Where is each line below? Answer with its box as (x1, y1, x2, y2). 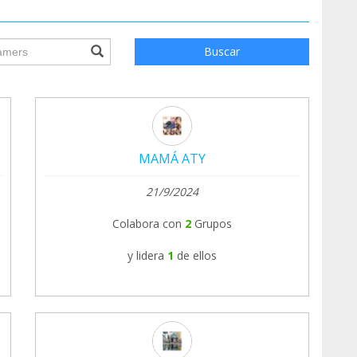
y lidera (127, 247, 164, 263)
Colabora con (112, 215, 182, 231)
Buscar (203, 43, 240, 59)
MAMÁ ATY (139, 149, 206, 167)
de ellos (177, 247, 217, 263)
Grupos (194, 215, 232, 231)
